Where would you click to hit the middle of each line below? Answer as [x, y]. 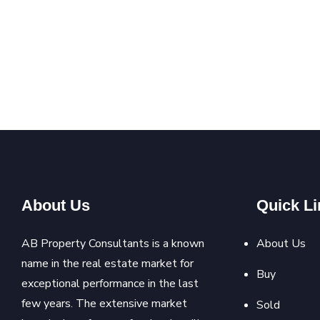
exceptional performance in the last [110, 284]
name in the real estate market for [107, 264]
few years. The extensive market [104, 304]
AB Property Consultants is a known [113, 244]
